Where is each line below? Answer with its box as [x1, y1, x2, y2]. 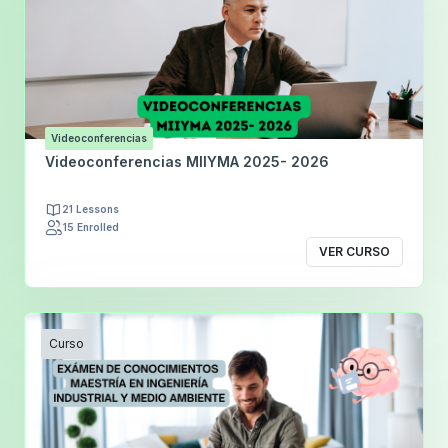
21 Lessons [62, 203, 119, 216]
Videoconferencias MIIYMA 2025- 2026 [45, 152, 329, 170]
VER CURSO [318, 244, 390, 260]
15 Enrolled [63, 221, 119, 234]
